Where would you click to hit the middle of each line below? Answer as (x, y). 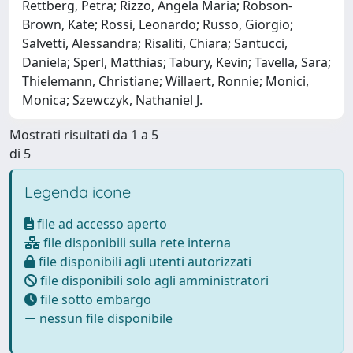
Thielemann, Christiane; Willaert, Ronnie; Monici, (165, 81)
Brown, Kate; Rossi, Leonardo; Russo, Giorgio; (158, 24)
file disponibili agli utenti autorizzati (143, 262)
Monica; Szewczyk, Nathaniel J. (112, 100)
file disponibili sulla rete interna (136, 243)
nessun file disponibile (104, 318)
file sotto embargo (94, 299)
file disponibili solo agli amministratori (153, 281)
